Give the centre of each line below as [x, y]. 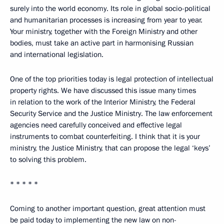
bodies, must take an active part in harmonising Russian [102, 43]
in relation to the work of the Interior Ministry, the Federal [103, 102]
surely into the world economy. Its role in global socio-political [110, 8]
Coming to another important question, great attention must [108, 208]
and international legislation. [57, 54]
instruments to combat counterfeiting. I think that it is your [105, 136]
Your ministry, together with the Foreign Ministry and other [104, 31]
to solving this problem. [48, 159]
